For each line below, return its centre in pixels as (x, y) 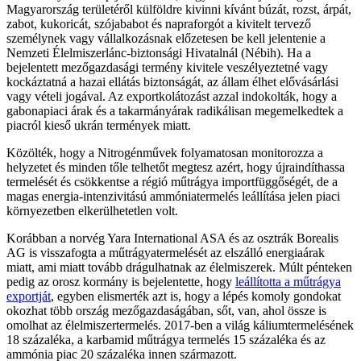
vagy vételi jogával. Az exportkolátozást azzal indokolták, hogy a (172, 96)
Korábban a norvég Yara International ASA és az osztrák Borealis (172, 238)
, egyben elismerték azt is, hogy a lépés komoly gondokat (196, 296)
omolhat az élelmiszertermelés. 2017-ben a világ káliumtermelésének (180, 325)
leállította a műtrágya (288, 281)
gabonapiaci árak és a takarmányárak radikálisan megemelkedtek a (175, 110)
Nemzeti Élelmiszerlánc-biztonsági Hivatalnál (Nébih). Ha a (159, 52)
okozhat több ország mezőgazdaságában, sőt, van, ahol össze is (166, 310)
